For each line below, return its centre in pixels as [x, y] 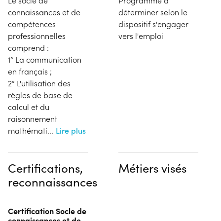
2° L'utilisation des [39, 83]
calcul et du [29, 107]
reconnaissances [53, 181]
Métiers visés [152, 167]
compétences [32, 24]
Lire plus [71, 130]
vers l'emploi [141, 36]
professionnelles [37, 36]
